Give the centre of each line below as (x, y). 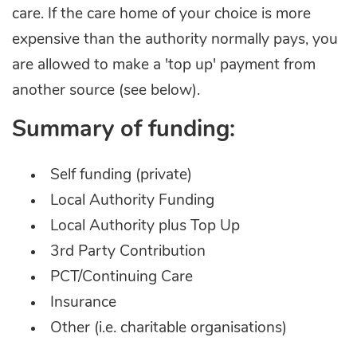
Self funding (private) (121, 175)
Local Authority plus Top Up (145, 226)
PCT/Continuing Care (122, 277)
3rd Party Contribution (128, 252)
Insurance (83, 303)
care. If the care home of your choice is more (161, 14)
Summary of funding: (124, 130)
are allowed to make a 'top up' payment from (164, 65)
